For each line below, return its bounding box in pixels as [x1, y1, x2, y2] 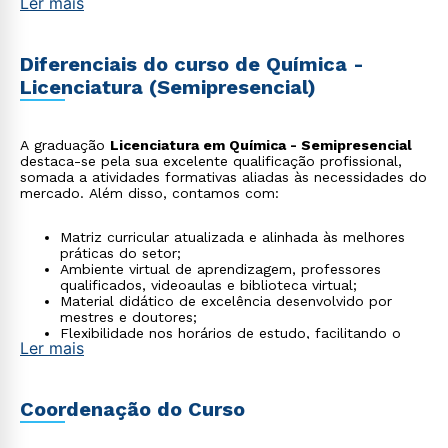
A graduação [20, 137, 110, 153]
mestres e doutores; [60, 309, 197, 325]
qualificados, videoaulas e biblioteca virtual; [60, 277, 357, 293]
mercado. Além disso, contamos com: [20, 185, 279, 201]
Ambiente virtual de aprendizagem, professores [60, 261, 381, 277]
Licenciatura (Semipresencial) [20, 75, 316, 99]
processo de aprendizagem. [60, 341, 248, 357]
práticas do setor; [60, 245, 181, 261]
